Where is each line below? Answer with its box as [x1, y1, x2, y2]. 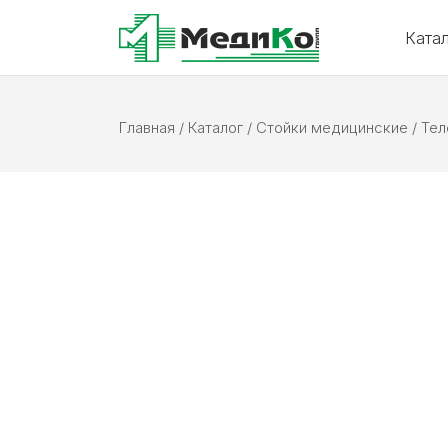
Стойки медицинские [256, 118, 408, 137]
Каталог [188, 118, 243, 137]
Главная [119, 118, 175, 137]
